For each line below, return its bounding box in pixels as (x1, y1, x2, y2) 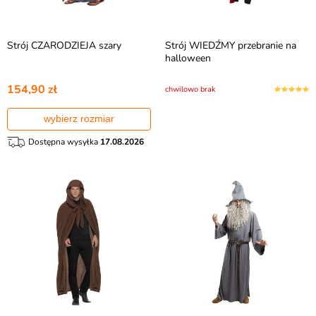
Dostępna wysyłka (28, 136, 100, 147)
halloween (165, 51, 211, 65)
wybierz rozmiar (44, 113, 114, 124)
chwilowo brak (165, 84, 216, 95)
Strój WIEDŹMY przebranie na (165, 39, 296, 52)
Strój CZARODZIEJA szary (7, 39, 121, 52)
